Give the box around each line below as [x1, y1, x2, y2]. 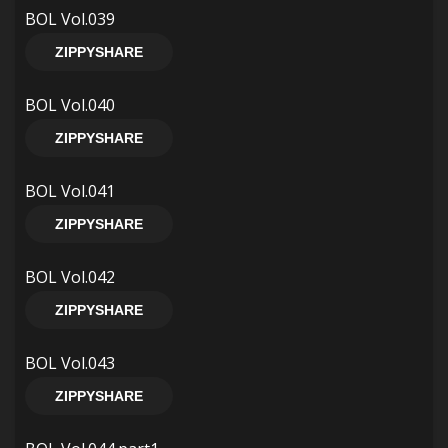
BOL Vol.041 [25, 180, 115, 202]
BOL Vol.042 [25, 266, 115, 288]
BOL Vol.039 [25, 8, 115, 30]
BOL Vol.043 [25, 352, 115, 374]
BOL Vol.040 [25, 94, 115, 116]
